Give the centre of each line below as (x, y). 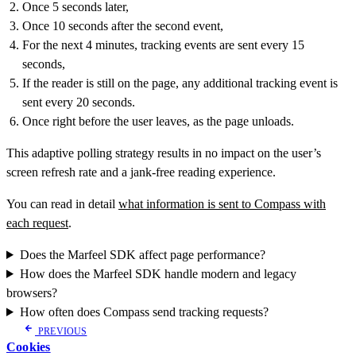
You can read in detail (62, 204)
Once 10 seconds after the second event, (123, 26)
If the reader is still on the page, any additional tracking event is (180, 83)
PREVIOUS (63, 331)
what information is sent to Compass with (222, 204)
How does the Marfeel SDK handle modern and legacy (158, 274)
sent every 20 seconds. (79, 102)
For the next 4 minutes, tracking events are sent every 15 (163, 45)
